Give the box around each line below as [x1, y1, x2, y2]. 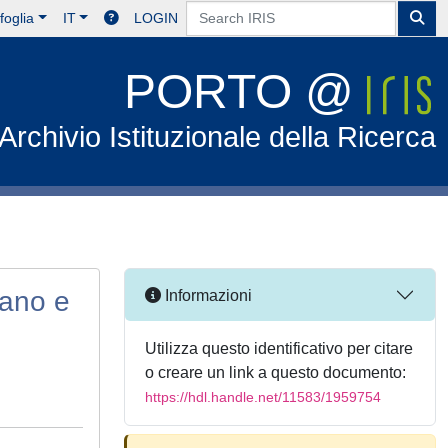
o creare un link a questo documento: [145, 364, 406, 381]
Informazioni [161, 286, 252, 304]
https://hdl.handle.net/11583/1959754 [145, 389, 381, 405]
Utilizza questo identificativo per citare [145, 340, 413, 357]
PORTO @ [124, 65, 368, 118]
